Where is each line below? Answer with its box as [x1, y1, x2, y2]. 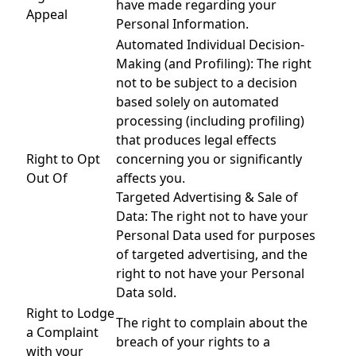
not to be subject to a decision [116, 74, 297, 91]
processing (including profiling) [116, 112, 304, 130]
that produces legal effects [116, 131, 277, 149]
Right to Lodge [26, 304, 114, 322]
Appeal [26, 6, 68, 23]
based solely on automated [116, 93, 279, 110]
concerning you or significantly [116, 150, 302, 168]
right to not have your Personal [116, 265, 304, 282]
